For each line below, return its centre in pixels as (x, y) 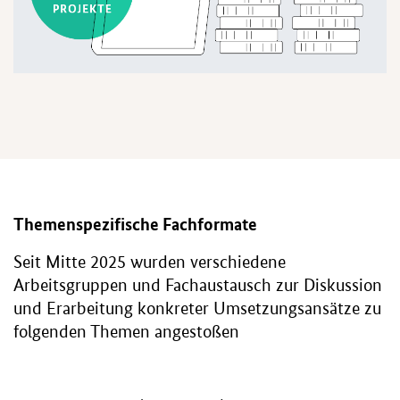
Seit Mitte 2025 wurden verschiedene (149, 262)
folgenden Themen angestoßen (126, 331)
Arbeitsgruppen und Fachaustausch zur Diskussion (197, 285)
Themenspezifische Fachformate (135, 223)
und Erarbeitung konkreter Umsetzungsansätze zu (197, 308)
